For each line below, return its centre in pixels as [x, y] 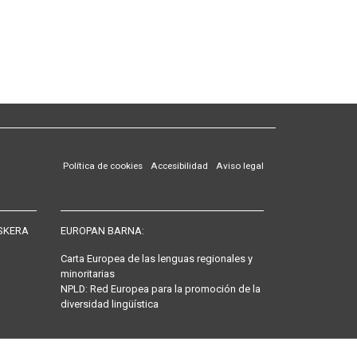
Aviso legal [240, 166]
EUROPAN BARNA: [102, 231]
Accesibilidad [179, 166]
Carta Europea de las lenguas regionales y [157, 259]
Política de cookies [103, 166]
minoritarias [88, 274]
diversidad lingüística [110, 304]
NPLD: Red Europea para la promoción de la [161, 289]
